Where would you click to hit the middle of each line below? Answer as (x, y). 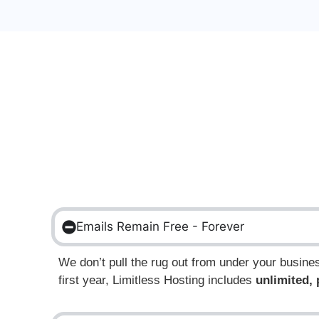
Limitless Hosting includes (182, 281)
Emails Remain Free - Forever (160, 227)
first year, (84, 281)
